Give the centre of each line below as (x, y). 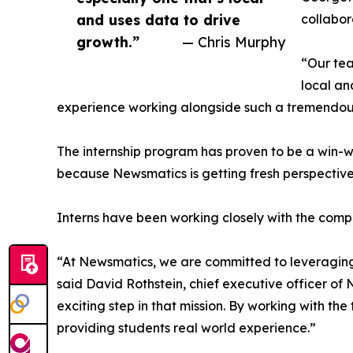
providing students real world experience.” (186, 328)
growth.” (108, 42)
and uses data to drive (158, 20)
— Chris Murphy (234, 42)
